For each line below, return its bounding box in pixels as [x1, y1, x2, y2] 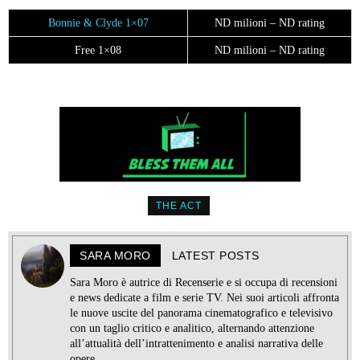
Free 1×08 [75, 44, 121, 57]
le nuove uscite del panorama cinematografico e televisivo [70, 307, 333, 320]
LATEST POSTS [171, 249, 260, 263]
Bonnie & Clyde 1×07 [47, 17, 149, 30]
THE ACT [155, 200, 202, 212]
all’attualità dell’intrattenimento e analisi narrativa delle [70, 337, 323, 350]
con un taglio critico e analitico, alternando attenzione [70, 322, 314, 335]
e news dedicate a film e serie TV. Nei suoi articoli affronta [70, 292, 339, 305]
